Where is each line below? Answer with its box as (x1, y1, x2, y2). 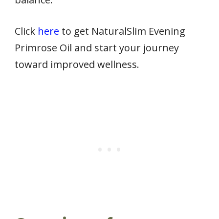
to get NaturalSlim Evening (59, 24, 185, 38)
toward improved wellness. (15, 57, 139, 71)
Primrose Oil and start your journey (15, 41, 179, 54)
